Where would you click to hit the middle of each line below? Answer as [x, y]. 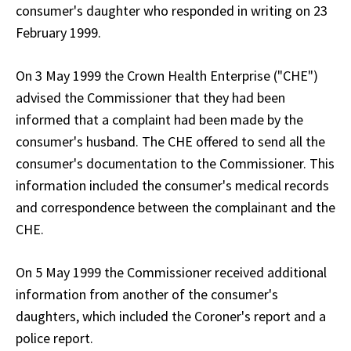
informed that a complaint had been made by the [159, 119]
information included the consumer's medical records [172, 185]
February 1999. [58, 32]
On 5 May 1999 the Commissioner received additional [171, 272]
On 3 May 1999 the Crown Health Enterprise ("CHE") [167, 75]
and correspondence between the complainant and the [175, 207]
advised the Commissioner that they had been [150, 97]
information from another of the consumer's [147, 294]
